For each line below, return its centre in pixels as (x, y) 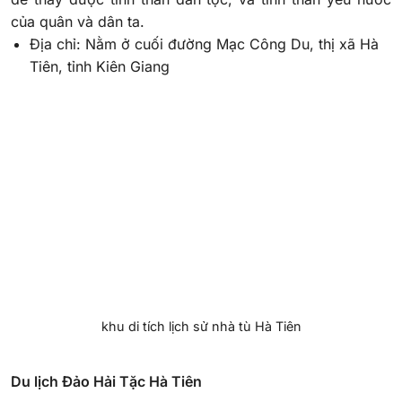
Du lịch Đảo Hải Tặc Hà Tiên (106, 381)
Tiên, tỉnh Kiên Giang (99, 67)
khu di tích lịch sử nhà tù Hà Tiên (201, 327)
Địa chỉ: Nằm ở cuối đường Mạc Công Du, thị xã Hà (204, 44)
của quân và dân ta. (78, 22)
